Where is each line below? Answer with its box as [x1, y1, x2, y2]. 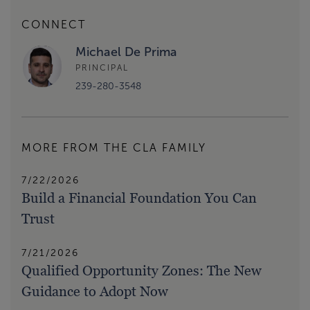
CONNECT [21, 19, 86, 31]
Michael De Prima [75, 45, 177, 60]
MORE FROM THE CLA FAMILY [21, 142, 206, 154]
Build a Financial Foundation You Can [21, 190, 257, 207]
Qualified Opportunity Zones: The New [21, 262, 262, 280]
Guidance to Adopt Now [21, 283, 168, 300]
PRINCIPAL [75, 62, 129, 73]
